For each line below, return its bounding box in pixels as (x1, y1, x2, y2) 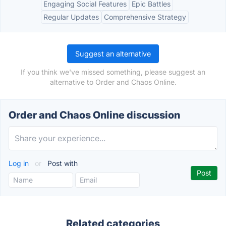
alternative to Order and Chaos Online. (49, 78, 177, 86)
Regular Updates (43, 13, 99, 21)
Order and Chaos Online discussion (9, 109, 180, 121)
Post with (45, 159, 78, 167)
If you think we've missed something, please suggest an (21, 68, 205, 76)
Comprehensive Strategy (104, 13, 186, 21)
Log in (9, 159, 31, 167)
